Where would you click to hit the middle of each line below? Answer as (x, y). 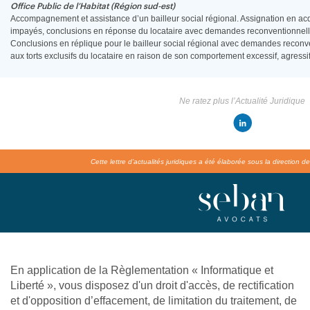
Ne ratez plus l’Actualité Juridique (242, 101)
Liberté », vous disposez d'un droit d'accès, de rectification (152, 285)
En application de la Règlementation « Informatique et (142, 270)
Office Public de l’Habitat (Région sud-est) (93, 6)
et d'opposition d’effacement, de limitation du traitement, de (154, 301)
